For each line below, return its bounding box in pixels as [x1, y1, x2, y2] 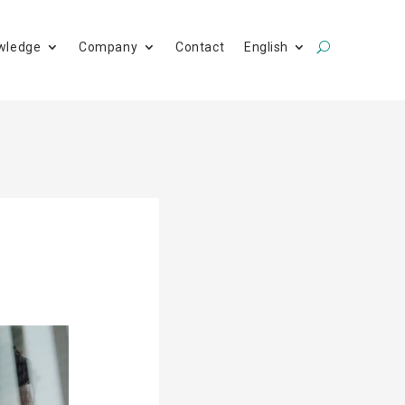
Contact [175, 39, 225, 54]
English [244, 39, 288, 54]
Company [79, 39, 138, 54]
